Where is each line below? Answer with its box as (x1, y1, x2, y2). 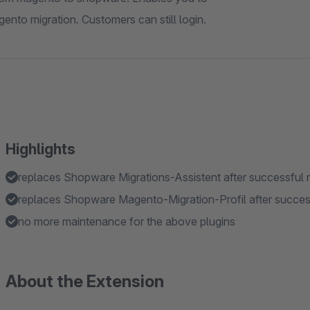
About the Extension (6, 271, 164, 291)
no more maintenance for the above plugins (18, 215, 235, 228)
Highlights (6, 140, 75, 158)
